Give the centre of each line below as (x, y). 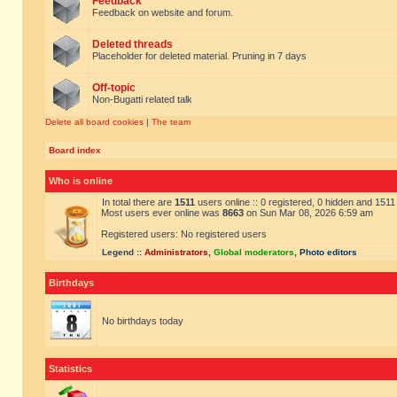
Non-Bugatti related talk (142, 99)
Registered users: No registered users (184, 234)
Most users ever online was (162, 213)
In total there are (138, 202)
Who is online (81, 181)
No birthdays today (143, 321)
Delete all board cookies (94, 122)
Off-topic (114, 88)
